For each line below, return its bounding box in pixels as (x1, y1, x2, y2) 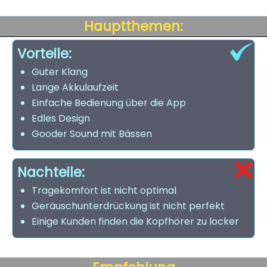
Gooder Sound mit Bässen (32, 127, 152, 141)
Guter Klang (32, 65, 88, 79)
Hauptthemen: (84, 17, 183, 36)
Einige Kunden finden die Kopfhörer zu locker (32, 215, 239, 228)
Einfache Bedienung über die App (32, 96, 186, 110)
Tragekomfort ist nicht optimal (32, 184, 176, 197)
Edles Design (32, 111, 90, 125)
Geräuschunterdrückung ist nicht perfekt (32, 199, 225, 213)
